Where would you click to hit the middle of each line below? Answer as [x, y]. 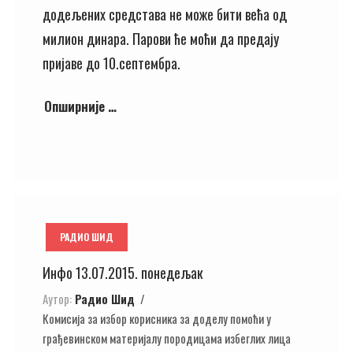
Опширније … [80, 106]
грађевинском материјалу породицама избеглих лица [167, 338]
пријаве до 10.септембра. [111, 63]
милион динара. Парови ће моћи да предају [161, 39]
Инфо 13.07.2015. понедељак [123, 273]
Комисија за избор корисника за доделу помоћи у [157, 318]
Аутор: [57, 298]
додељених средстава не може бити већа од [165, 14]
